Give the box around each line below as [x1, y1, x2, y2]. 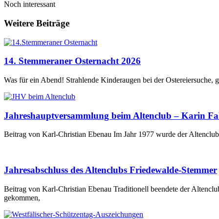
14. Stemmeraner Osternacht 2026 [4, 56, 141, 66]
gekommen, [4, 193, 40, 202]
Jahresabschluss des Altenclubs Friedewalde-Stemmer [4, 165, 217, 175]
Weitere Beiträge [4, 18, 69, 28]
